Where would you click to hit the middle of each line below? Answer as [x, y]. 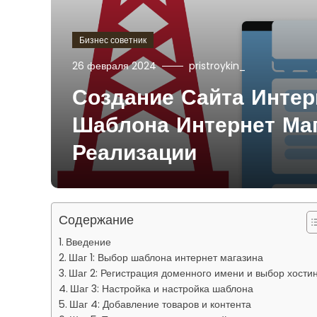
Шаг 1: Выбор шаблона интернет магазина [166, 258]
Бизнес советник [113, 40]
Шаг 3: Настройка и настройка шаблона [161, 289]
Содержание [96, 220]
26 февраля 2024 [114, 66]
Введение [88, 242]
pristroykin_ [217, 66]
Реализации [134, 155]
